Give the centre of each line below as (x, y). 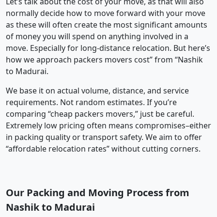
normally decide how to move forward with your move (106, 13)
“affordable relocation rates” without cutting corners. (103, 148)
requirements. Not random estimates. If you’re (91, 102)
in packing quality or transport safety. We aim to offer (104, 137)
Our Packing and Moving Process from (98, 192)
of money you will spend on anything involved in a (97, 36)
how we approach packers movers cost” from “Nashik (104, 59)
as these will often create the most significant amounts (107, 24)
